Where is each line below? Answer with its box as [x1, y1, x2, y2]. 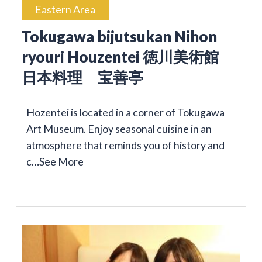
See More [39, 155, 84, 168]
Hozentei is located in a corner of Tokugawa [26, 106, 225, 119]
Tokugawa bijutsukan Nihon [21, 27, 217, 46]
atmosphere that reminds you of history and [26, 139, 225, 152]
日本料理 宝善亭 [21, 68, 143, 87]
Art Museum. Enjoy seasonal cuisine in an [26, 122, 212, 136]
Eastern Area [35, 3, 96, 16]
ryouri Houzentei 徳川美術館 [21, 48, 234, 66]
